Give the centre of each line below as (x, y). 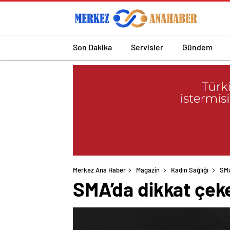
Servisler (147, 47)
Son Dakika (92, 47)
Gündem (197, 47)
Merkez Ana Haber (99, 170)
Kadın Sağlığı (190, 170)
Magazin (148, 170)
